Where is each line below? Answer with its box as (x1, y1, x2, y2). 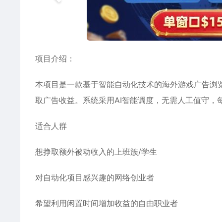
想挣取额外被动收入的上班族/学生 (35, 147, 157, 157)
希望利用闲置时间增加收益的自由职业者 (35, 198, 178, 209)
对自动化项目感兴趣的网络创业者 (35, 172, 154, 183)
